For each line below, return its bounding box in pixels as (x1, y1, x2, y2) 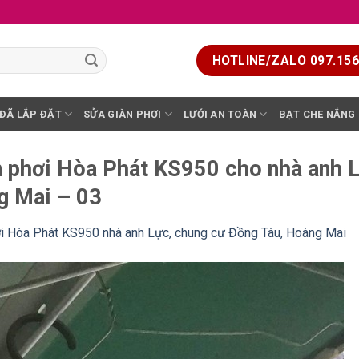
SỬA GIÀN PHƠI (83, 107, 162, 120)
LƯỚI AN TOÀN (184, 107, 257, 120)
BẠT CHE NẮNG (278, 107, 356, 120)
